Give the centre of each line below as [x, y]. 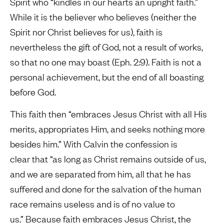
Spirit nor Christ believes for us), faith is [86, 31]
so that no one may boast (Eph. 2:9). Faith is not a [106, 61]
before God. [33, 91]
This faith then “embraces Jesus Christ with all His [108, 114]
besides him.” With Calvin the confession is [94, 144]
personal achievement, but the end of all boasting [107, 76]
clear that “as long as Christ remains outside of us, [108, 159]
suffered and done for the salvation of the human [106, 189]
